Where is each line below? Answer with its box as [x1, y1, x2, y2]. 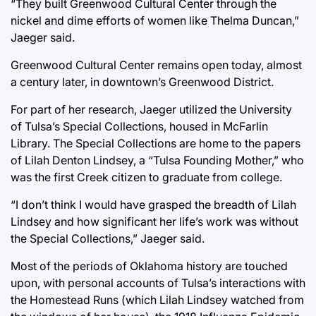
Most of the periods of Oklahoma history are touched [11, 258, 288, 273]
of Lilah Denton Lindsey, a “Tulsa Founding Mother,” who [11, 152, 304, 167]
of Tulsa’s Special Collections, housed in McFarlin [11, 119, 268, 133]
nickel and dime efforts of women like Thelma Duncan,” [11, 13, 299, 28]
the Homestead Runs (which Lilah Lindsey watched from [11, 292, 304, 307]
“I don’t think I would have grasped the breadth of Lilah [11, 197, 296, 212]
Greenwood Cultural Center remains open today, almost [11, 57, 302, 72]
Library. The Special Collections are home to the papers [11, 135, 300, 150]
